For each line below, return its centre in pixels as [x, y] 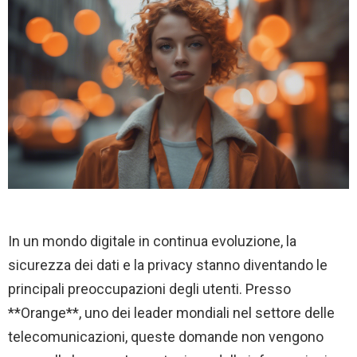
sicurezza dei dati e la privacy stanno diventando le [168, 265]
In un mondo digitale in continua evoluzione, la [152, 241]
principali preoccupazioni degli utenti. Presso [149, 289]
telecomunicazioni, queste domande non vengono [166, 337]
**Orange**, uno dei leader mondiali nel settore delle [171, 313]
